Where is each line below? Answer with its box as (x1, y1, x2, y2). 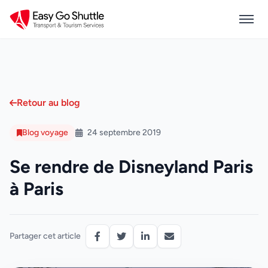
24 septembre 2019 (87, 127, 161, 138)
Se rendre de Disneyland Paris (10, 156, 253, 178)
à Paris (10, 178, 63, 200)
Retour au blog (17, 97, 80, 108)
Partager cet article (10, 231, 81, 241)
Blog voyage (22, 127, 68, 138)
